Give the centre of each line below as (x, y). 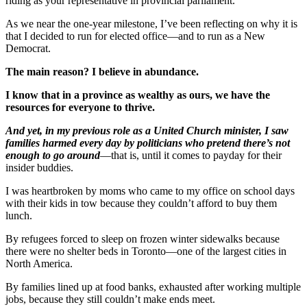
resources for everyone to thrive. (80, 107)
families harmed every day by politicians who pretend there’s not (148, 143)
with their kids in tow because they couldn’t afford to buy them (141, 203)
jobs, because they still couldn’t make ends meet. (110, 299)
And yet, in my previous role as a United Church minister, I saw (147, 130)
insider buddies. (39, 167)
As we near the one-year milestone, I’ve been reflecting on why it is (151, 23)
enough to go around (53, 155)
